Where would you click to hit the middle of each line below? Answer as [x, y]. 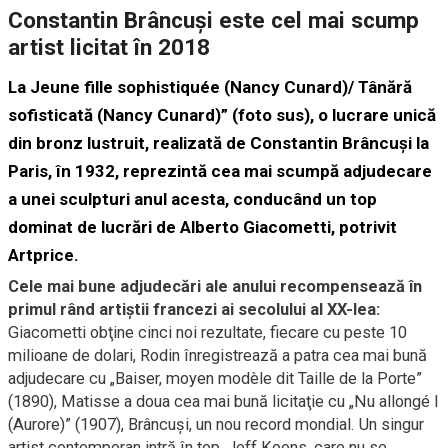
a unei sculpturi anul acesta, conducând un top [192, 199]
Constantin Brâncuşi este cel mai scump [213, 21]
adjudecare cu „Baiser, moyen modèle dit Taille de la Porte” [215, 379]
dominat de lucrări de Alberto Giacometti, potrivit [202, 227]
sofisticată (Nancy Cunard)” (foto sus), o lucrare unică [222, 115]
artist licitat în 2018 [109, 48]
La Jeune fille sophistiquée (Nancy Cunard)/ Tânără [210, 87]
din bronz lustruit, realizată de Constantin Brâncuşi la [218, 143]
